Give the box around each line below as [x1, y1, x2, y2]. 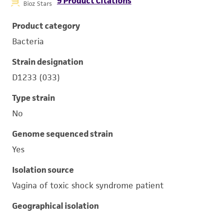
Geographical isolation [12, 200, 99, 211]
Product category [12, 20, 80, 31]
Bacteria [12, 36, 44, 47]
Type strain [12, 92, 55, 103]
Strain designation [12, 56, 83, 67]
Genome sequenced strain [12, 128, 113, 139]
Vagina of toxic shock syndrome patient [12, 180, 163, 191]
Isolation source [12, 164, 74, 175]
